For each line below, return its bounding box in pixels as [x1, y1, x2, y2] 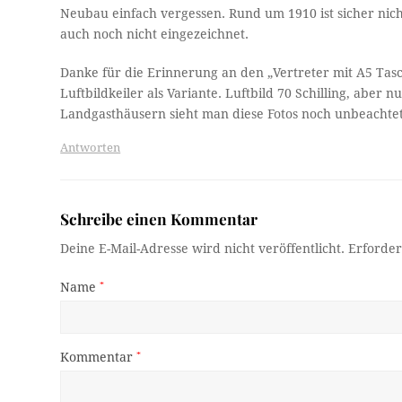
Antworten [60, 140, 121, 154]
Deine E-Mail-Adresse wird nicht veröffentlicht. [60, 240, 345, 256]
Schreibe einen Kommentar [60, 207, 258, 229]
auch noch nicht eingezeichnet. [60, 26, 249, 41]
